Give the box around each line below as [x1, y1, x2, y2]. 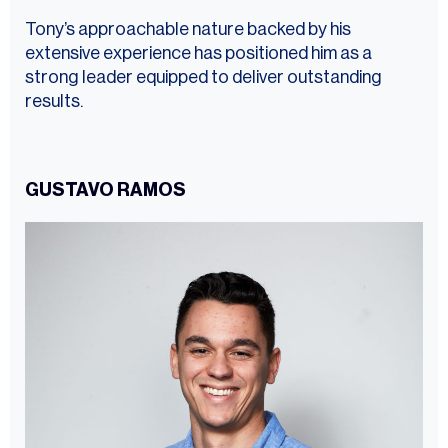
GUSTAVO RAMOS [25, 181, 186, 200]
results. [25, 92, 83, 111]
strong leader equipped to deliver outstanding [25, 68, 382, 87]
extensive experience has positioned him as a [25, 44, 372, 63]
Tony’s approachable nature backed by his [25, 20, 351, 39]
